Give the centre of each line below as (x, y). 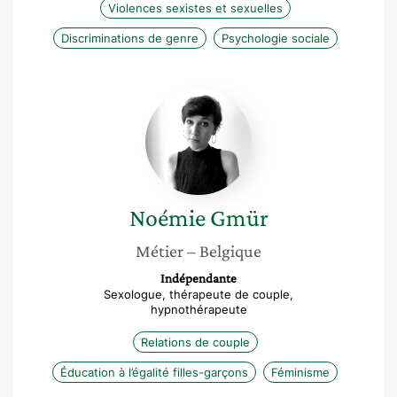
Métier (160, 251)
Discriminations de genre (129, 38)
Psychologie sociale (275, 38)
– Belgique (224, 251)
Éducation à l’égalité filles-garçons (154, 372)
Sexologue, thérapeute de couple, (198, 294)
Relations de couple (195, 342)
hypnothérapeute (198, 309)
